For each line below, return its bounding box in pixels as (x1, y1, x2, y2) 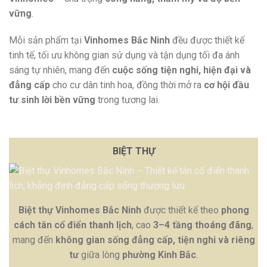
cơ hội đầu (204, 79, 249, 91)
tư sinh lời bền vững (9, 94, 95, 106)
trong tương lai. (95, 94, 160, 106)
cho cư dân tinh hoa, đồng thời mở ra (50, 79, 204, 91)
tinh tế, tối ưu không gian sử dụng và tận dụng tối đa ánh (9, 49, 240, 61)
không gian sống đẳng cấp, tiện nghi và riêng (55, 234, 255, 246)
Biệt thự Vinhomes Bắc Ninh (18, 204, 141, 216)
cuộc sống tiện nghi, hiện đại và (112, 64, 251, 76)
